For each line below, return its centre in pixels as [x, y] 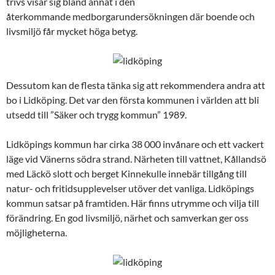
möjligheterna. [37, 232]
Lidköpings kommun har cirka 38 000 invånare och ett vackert [135, 144]
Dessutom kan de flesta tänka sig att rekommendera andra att [136, 85]
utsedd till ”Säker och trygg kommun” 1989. [96, 114]
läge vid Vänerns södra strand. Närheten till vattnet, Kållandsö [136, 159]
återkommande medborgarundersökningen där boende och [130, 16]
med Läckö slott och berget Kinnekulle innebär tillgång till [126, 173]
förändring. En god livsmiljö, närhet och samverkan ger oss [127, 218]
